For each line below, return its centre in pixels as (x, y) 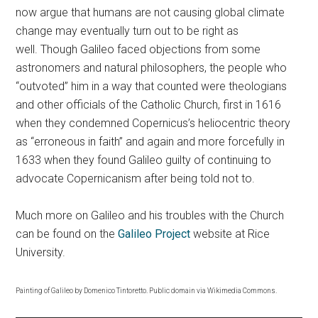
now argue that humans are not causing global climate (150, 13)
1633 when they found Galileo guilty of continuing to (144, 160)
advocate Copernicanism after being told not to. (136, 179)
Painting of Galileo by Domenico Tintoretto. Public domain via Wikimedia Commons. (147, 291)
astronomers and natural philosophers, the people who (152, 68)
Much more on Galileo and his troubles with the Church (150, 216)
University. (41, 253)
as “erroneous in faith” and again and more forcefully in (150, 142)
